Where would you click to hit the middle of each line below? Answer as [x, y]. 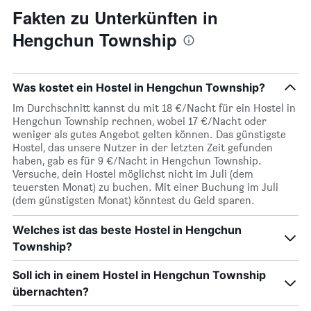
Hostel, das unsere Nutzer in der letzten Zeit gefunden [143, 148]
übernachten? [51, 292]
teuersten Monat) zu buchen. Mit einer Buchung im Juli [145, 187]
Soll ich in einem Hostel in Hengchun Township [139, 275]
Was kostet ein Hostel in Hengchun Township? [139, 88]
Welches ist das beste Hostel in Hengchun [127, 230]
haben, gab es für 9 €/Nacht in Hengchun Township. [137, 161]
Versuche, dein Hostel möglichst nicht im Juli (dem [133, 174]
